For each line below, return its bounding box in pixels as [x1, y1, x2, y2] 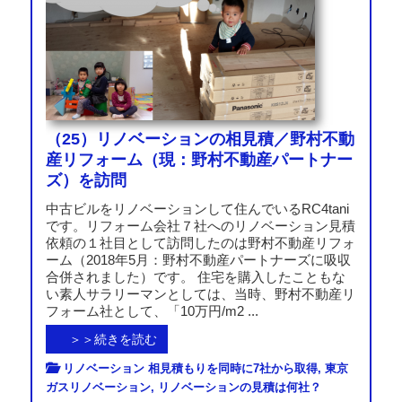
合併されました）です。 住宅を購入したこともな [45, 268, 345, 284]
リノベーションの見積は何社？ [157, 380, 321, 394]
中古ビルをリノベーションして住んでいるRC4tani [45, 200, 349, 216]
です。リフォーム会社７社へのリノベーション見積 [45, 217, 355, 233]
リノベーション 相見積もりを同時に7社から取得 [62, 361, 318, 375]
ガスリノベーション [45, 380, 151, 394]
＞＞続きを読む [56, 331, 157, 346]
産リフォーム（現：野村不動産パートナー [45, 150, 353, 169]
